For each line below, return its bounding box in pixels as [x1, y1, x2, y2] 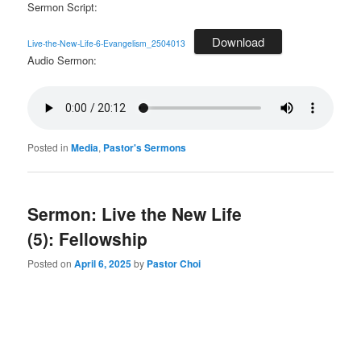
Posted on [27, 256, 75, 271]
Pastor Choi [147, 256, 201, 272]
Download [212, 33, 265, 51]
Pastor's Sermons [103, 139, 187, 155]
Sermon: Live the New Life [27, 201, 243, 226]
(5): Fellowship [27, 226, 148, 251]
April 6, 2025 [74, 256, 132, 272]
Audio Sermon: [27, 52, 98, 68]
